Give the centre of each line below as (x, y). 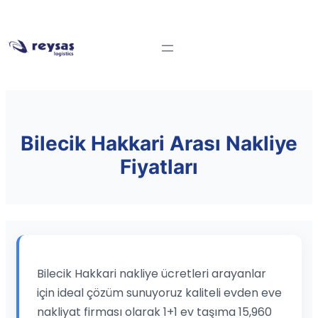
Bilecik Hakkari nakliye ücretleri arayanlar (152, 273)
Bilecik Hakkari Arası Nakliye (159, 144)
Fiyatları (159, 167)
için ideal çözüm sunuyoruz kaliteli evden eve (159, 292)
